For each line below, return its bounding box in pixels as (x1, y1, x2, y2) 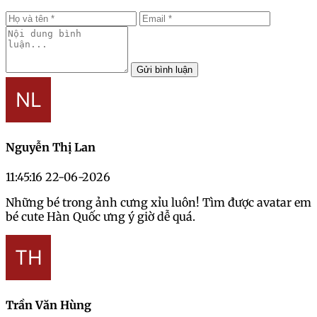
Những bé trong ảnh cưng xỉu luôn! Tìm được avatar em (6, 195, 311, 209)
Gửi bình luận (137, 64, 192, 76)
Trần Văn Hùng (6, 297, 91, 312)
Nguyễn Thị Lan (6, 140, 96, 155)
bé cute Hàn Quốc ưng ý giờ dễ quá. (6, 209, 195, 224)
